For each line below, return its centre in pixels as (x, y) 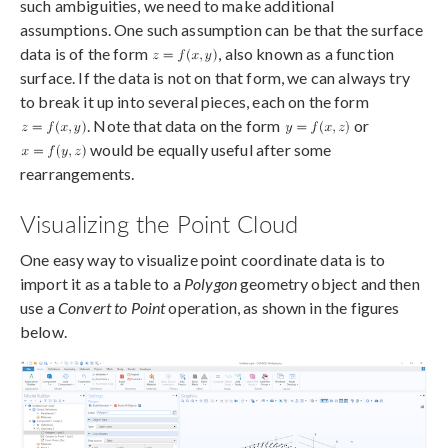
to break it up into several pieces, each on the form (194, 101)
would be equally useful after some (209, 149)
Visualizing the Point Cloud (159, 222)
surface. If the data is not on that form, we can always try (215, 77)
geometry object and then (328, 283)
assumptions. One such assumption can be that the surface (222, 29)
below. (43, 331)
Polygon (210, 283)
